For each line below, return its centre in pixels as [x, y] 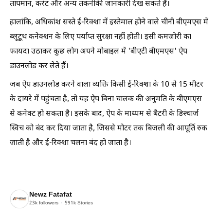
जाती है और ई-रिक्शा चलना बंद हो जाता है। [71, 143]
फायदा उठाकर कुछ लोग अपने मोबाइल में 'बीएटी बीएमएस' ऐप [99, 52]
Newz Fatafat [51, 195]
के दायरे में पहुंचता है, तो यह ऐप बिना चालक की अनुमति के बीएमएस [106, 99]
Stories [84, 203]
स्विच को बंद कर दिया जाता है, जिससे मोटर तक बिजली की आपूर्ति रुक [109, 128]
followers [48, 203]
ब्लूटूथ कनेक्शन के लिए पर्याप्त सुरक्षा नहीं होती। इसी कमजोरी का [100, 37]
